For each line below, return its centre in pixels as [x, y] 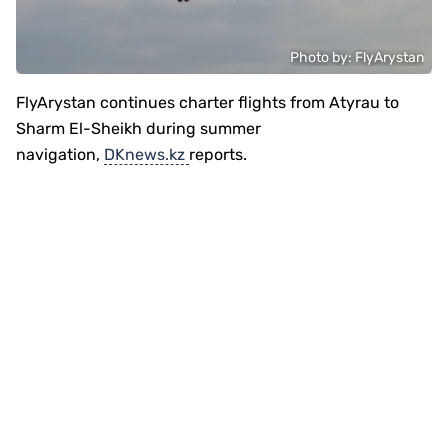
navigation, [60, 154]
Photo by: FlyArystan [357, 57]
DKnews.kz [146, 154]
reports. [218, 154]
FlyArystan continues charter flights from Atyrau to [207, 102]
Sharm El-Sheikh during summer [138, 128]
